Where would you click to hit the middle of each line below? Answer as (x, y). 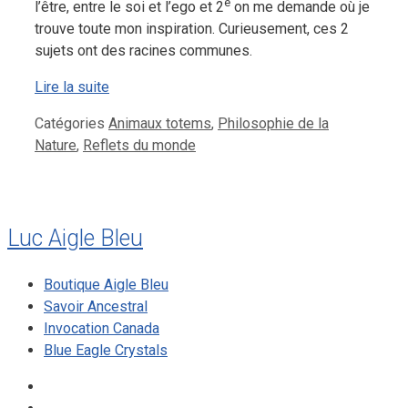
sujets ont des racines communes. (143, 51)
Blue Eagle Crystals (106, 350)
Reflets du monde (139, 146)
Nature (56, 146)
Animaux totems (160, 124)
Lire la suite (72, 87)
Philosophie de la (273, 124)
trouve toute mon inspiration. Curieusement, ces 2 (192, 29)
